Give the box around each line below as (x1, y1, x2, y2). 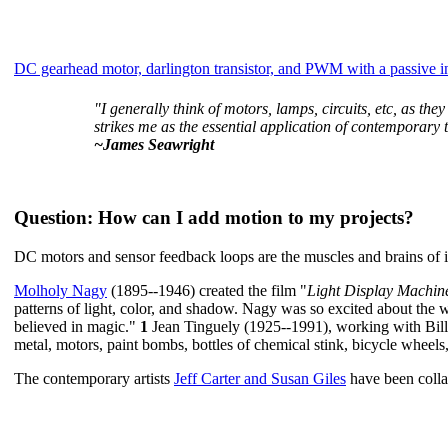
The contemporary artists (14, 369, 174, 387)
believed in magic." (14, 317, 140, 335)
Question (14, 207, 87, 229)
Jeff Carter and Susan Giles (174, 369, 346, 387)
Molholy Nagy (14, 281, 107, 299)
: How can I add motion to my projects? (87, 207, 414, 229)
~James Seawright (94, 136, 214, 154)
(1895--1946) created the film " (107, 281, 307, 299)
